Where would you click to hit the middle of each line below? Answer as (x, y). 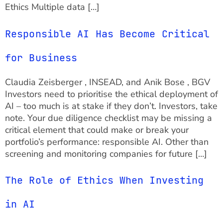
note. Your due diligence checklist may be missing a (109, 118)
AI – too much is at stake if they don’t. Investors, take (111, 106)
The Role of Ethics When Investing (105, 180)
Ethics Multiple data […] (52, 7)
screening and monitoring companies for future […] (106, 154)
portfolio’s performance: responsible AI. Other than (107, 142)
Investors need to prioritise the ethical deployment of (111, 94)
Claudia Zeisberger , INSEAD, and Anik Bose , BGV (108, 82)
